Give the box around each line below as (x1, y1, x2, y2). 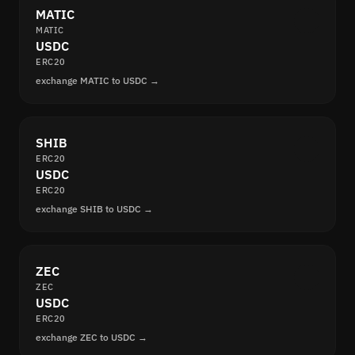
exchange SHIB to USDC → (36, 203, 153, 216)
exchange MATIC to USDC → (36, 74, 159, 87)
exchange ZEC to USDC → (36, 331, 147, 344)
